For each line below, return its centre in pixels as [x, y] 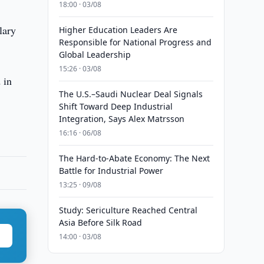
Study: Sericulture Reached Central [128, 210]
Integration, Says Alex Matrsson [121, 119]
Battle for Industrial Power [111, 171]
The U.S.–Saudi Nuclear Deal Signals [131, 94]
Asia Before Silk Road [100, 222]
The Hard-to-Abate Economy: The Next [134, 158]
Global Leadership [95, 55]
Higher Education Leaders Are [118, 30]
